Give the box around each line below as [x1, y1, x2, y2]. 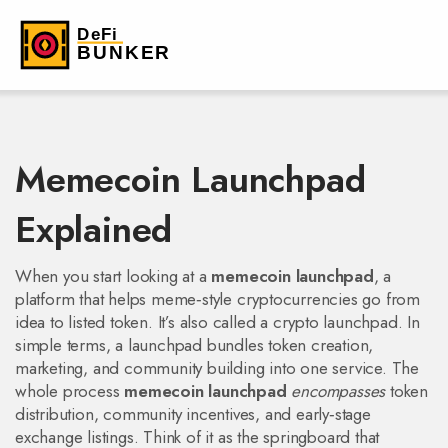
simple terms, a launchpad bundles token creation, [15, 333, 374, 357]
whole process [15, 379, 125, 403]
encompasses [291, 379, 386, 403]
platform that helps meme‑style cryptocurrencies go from [15, 287, 421, 311]
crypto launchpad [272, 310, 398, 334]
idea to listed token [15, 310, 149, 334]
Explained [15, 203, 173, 256]
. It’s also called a [148, 310, 273, 334]
